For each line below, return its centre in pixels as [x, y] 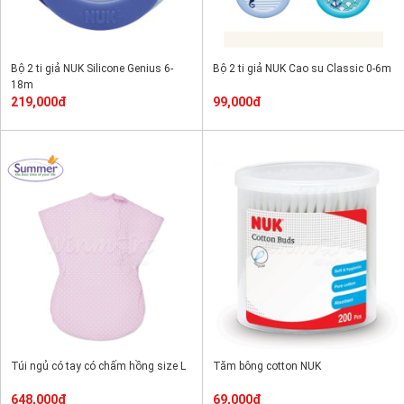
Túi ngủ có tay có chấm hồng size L [98, 366]
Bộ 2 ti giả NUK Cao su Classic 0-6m [302, 69]
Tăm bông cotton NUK [267, 366]
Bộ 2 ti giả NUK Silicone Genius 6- [92, 69]
